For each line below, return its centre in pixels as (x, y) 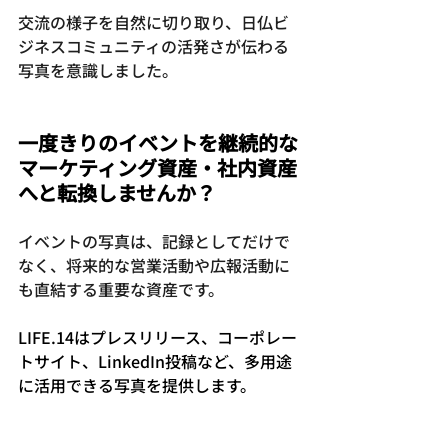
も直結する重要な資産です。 (121, 288)
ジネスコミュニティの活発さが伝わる (153, 45)
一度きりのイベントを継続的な (158, 142)
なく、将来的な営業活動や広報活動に (154, 264)
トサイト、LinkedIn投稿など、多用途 (155, 360)
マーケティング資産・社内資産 (157, 167)
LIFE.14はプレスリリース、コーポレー (157, 336)
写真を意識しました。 (98, 69)
